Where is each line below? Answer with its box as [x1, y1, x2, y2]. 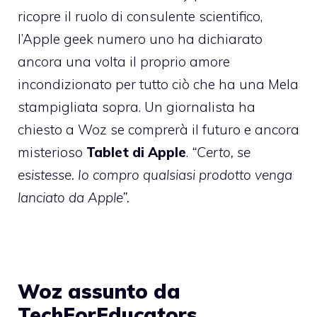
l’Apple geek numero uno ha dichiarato [18, 30, 263, 47]
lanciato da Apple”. [18, 188, 129, 206]
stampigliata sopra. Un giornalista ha [18, 98, 255, 115]
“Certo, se [192, 143, 250, 161]
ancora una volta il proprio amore [18, 52, 230, 70]
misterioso [18, 143, 86, 161]
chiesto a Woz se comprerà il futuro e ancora [18, 120, 299, 138]
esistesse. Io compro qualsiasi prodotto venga [18, 166, 292, 183]
